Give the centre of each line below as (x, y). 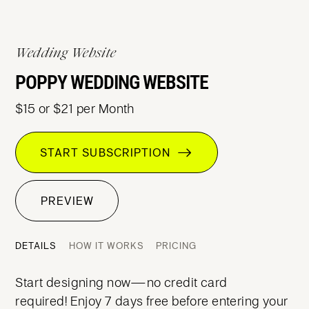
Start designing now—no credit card (121, 282)
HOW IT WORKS (106, 246)
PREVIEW (67, 201)
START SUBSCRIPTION (109, 152)
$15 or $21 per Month (75, 108)
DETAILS (36, 246)
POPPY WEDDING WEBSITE (112, 82)
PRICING (177, 246)
